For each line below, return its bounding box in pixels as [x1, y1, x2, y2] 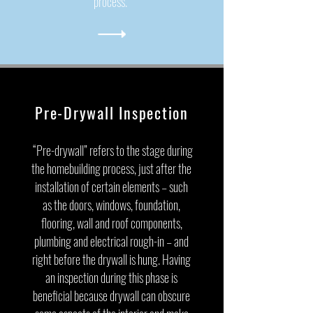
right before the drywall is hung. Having [32, 250, 191, 268]
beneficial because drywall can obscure [33, 286, 190, 305]
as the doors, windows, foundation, [43, 196, 180, 214]
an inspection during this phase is [45, 268, 177, 286]
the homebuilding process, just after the [31, 159, 191, 177]
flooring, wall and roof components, [41, 214, 182, 232]
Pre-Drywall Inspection [35, 101, 189, 124]
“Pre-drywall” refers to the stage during [30, 141, 193, 159]
